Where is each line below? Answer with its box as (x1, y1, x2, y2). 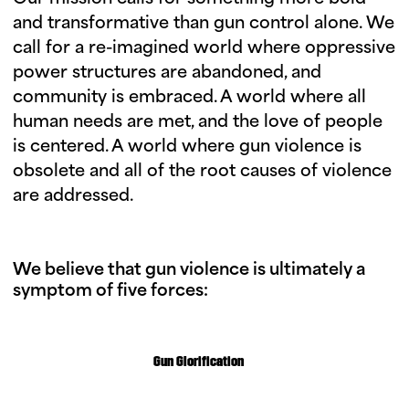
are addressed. (13, 187, 133, 205)
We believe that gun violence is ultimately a (13, 261, 365, 279)
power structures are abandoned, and (13, 64, 321, 82)
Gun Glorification (152, 354, 244, 370)
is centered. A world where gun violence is (13, 138, 362, 156)
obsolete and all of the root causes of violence (13, 163, 392, 181)
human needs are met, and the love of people (13, 113, 383, 131)
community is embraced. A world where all (13, 89, 366, 107)
